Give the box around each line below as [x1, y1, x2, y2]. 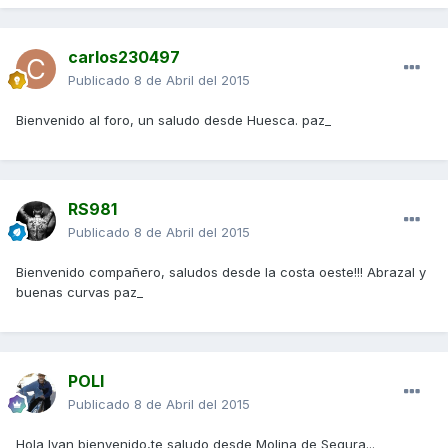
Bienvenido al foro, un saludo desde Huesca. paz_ [16, 112, 331, 129]
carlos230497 [68, 47, 180, 68]
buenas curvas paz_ [16, 284, 143, 301]
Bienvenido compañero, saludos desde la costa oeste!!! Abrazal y [16, 264, 426, 281]
